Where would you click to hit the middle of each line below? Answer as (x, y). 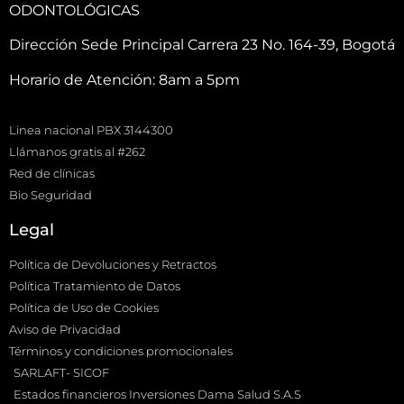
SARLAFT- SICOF (61, 373)
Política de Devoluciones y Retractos (113, 265)
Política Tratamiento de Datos (95, 286)
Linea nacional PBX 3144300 (91, 130)
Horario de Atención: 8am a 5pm (124, 79)
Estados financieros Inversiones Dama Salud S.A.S (157, 395)
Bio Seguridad (50, 195)
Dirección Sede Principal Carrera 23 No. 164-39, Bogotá (202, 45)
